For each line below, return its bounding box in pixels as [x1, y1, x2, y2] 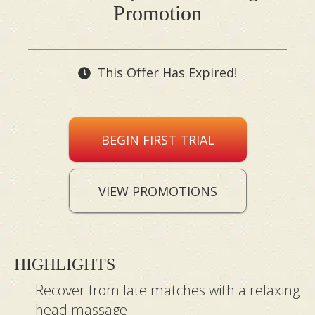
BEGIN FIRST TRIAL [101, 131, 214, 149]
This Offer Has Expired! [97, 64, 237, 82]
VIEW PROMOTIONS [98, 183, 217, 200]
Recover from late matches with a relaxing [35, 281, 300, 300]
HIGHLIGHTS [14, 255, 115, 274]
